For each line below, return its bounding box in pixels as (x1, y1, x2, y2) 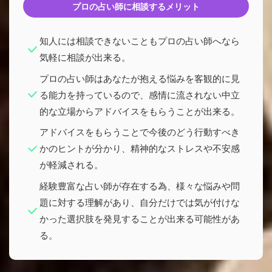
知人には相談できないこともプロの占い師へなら (39, 35, 240, 47)
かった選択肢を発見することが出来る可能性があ (39, 212, 240, 225)
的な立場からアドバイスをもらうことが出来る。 (39, 104, 240, 117)
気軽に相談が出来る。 (39, 51, 131, 64)
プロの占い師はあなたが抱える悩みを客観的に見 (39, 72, 240, 84)
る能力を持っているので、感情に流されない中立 (39, 88, 240, 101)
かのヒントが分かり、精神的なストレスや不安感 (39, 142, 240, 155)
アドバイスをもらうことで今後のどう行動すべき (39, 126, 240, 138)
